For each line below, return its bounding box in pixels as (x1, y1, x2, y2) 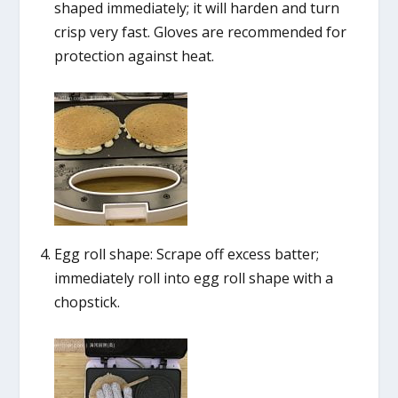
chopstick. (53, 292, 120, 313)
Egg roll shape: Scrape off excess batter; (53, 244, 319, 265)
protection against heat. (53, 45, 214, 66)
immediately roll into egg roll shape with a (53, 268, 333, 289)
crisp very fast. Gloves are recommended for (53, 21, 346, 42)
